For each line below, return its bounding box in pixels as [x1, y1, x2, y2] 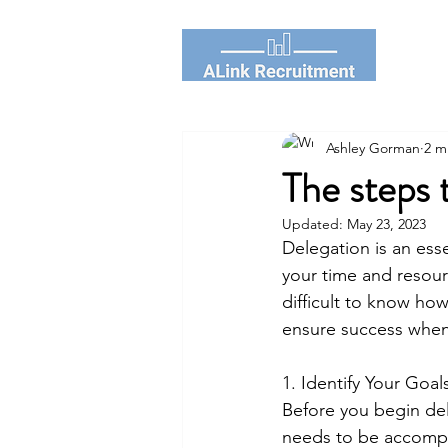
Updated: [282, 215, 347, 233]
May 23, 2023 [347, 215, 426, 233]
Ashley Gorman [326, 138, 420, 157]
